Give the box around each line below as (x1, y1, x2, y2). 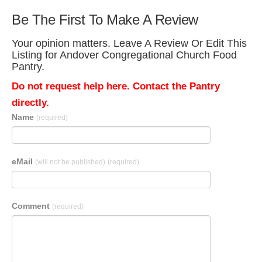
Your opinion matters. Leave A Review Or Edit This (12, 37, 247, 49)
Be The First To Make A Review (12, 12, 198, 27)
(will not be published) (35, 158, 105, 166)
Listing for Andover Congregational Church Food (12, 49, 237, 61)
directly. (12, 97, 49, 108)
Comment (12, 201, 52, 211)
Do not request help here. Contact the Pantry (12, 81, 220, 92)
